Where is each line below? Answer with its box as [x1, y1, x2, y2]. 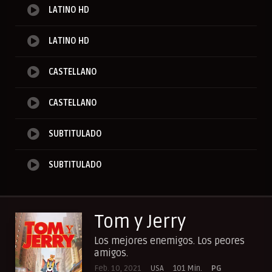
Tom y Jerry [94, 211, 186, 234]
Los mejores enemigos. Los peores [94, 235, 245, 248]
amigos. [94, 247, 128, 260]
